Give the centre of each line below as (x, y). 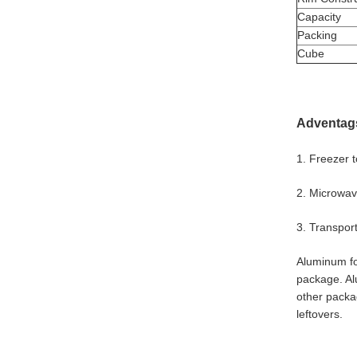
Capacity (319, 17)
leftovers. (320, 314)
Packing (317, 35)
